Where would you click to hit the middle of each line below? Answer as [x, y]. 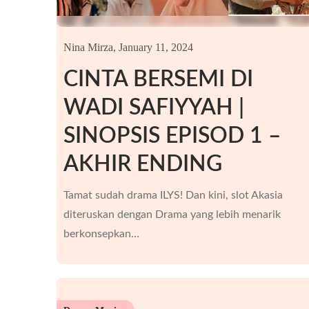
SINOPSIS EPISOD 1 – [172, 136]
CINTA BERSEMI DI [158, 79]
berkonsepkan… [101, 234]
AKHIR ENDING [143, 164]
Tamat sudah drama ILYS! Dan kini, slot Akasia [173, 195]
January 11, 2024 [156, 47]
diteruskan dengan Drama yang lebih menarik [172, 215]
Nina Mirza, [90, 47]
